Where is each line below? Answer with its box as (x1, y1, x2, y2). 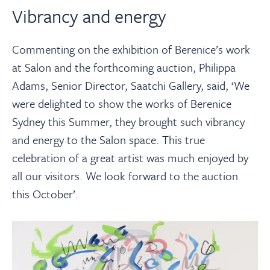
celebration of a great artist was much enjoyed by (12, 149, 248, 166)
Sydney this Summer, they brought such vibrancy (12, 113, 245, 130)
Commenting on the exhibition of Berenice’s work (12, 40, 250, 57)
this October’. (12, 185, 78, 202)
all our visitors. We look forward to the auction (12, 167, 238, 184)
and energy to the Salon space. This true (12, 131, 205, 148)
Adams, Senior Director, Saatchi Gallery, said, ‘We (12, 77, 250, 93)
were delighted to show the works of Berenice (12, 95, 231, 111)
